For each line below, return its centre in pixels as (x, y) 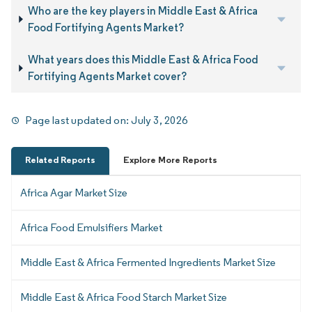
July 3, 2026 (159, 120)
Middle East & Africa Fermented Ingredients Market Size (148, 263)
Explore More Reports (170, 160)
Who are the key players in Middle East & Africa (143, 10)
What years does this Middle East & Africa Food (143, 59)
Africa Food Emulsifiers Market (91, 228)
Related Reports (60, 160)
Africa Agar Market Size (74, 193)
